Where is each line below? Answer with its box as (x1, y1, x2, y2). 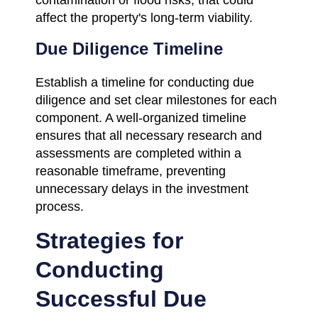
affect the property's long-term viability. (35, 10, 253, 25)
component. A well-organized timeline (35, 110, 246, 125)
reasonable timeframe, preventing (35, 163, 226, 178)
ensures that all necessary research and (35, 128, 262, 143)
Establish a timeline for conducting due (35, 75, 254, 89)
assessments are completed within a (35, 146, 241, 160)
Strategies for (35, 227, 183, 253)
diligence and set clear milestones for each (35, 92, 277, 107)
